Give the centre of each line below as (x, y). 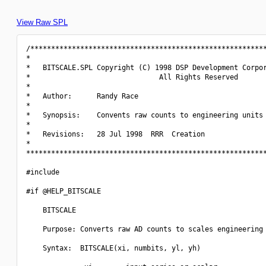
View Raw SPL (42, 22)
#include (45, 172)
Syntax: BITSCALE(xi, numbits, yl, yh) (113, 248)
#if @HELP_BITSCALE (64, 191)
